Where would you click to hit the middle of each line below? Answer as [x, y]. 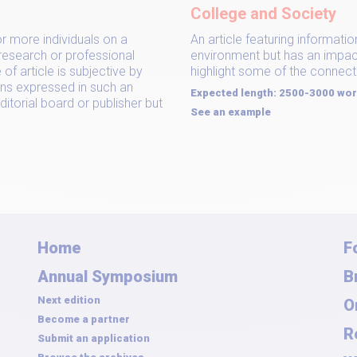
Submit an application [94, 338]
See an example [231, 112]
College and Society [263, 14]
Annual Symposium [108, 277]
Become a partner [84, 319]
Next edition [69, 300]
